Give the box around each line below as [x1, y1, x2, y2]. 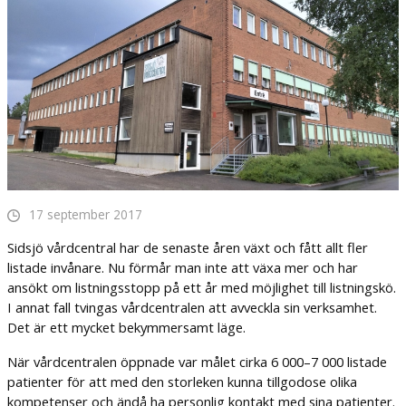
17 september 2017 [28, 207, 142, 224]
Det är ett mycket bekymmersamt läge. [6, 318, 246, 337]
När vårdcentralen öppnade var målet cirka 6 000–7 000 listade [6, 352, 387, 371]
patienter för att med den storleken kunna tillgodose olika [6, 372, 357, 391]
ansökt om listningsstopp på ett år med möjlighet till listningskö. [6, 278, 396, 297]
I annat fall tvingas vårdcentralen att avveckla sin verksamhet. [6, 298, 377, 317]
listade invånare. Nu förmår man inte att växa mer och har [6, 258, 358, 277]
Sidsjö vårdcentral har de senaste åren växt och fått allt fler [6, 238, 368, 257]
